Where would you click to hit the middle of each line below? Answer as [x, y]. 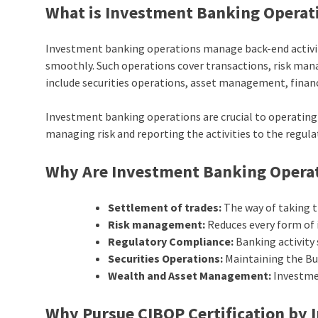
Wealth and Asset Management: [190, 276]
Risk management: [157, 225]
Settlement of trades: [165, 208]
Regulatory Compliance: [171, 242]
